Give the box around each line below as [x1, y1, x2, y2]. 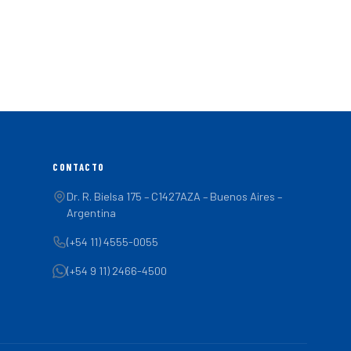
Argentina [67, 206, 117, 219]
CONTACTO [52, 161, 105, 173]
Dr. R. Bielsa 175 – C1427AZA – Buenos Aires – [67, 190, 283, 203]
